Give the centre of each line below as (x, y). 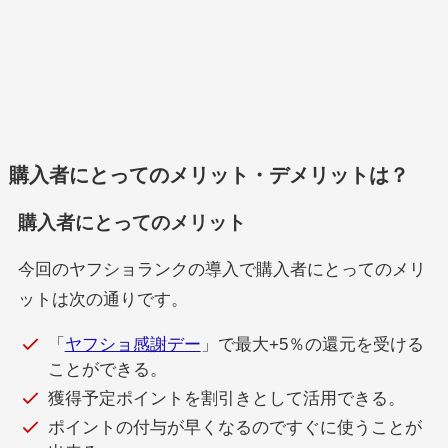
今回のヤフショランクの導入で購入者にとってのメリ (221, 269)
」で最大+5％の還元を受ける (312, 344)
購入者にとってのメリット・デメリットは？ (208, 175)
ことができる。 (107, 369)
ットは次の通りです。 (102, 299)
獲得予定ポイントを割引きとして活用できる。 (226, 398)
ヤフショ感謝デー (132, 344)
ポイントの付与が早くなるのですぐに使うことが (234, 428)
